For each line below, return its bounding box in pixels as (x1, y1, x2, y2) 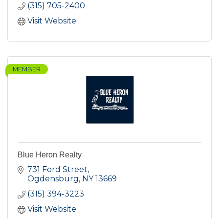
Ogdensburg (27, 174, 79, 184)
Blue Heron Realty (18, 151, 82, 159)
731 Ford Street (27, 165, 88, 175)
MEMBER (13, 66, 41, 73)
